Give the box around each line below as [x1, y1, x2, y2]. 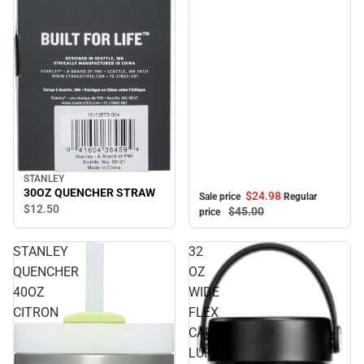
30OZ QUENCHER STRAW [24, 186, 155, 200]
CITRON [13, 305, 58, 321]
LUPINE [188, 345, 232, 362]
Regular [284, 191, 317, 203]
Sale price [199, 191, 243, 203]
